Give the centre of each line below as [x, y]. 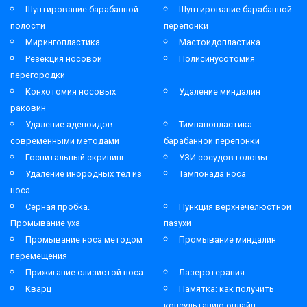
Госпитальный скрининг [75, 157]
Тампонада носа [212, 173]
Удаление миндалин [220, 91]
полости [28, 25]
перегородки [38, 75]
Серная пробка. [58, 206]
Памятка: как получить [226, 288]
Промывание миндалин [228, 239]
